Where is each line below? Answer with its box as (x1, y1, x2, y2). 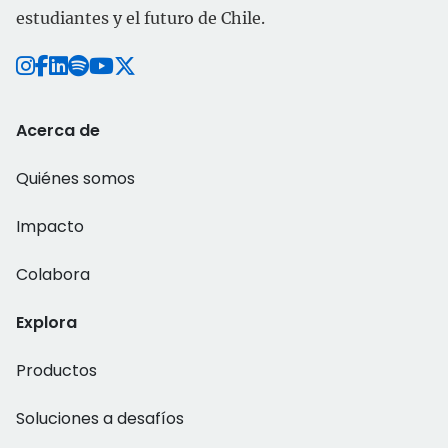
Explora (16, 311, 77, 334)
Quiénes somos (16, 167, 135, 190)
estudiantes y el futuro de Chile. (16, 8, 265, 28)
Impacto (16, 215, 84, 238)
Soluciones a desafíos (16, 407, 184, 430)
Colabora (16, 263, 90, 286)
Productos (16, 359, 97, 382)
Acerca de (16, 119, 100, 142)
